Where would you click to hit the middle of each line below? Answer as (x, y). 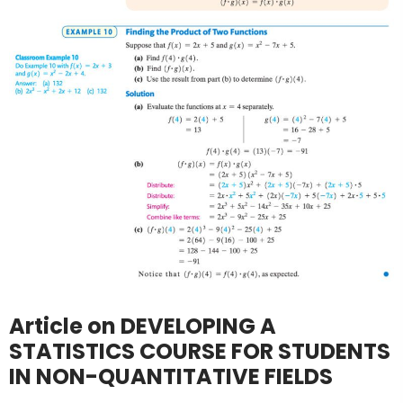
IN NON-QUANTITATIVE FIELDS (171, 377)
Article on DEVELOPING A (143, 327)
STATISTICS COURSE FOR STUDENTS (200, 352)
